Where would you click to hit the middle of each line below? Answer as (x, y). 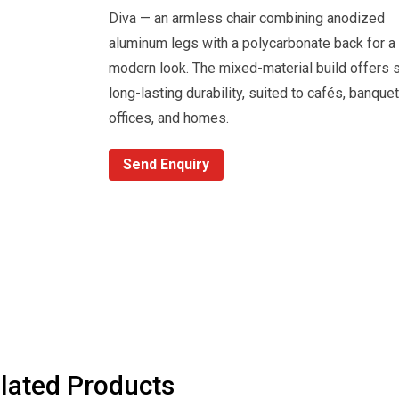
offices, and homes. (168, 118)
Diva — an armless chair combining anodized (246, 18)
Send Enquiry (166, 164)
